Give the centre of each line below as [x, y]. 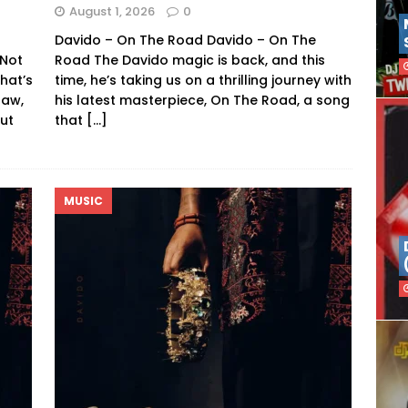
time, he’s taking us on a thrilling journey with [203, 80]
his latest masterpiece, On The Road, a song [202, 100]
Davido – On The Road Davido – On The [185, 40]
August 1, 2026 [112, 11]
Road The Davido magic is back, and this [189, 60]
